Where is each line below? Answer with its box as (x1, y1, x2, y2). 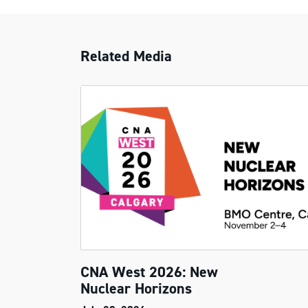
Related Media (80, 46, 172, 66)
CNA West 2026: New (80, 262, 218, 282)
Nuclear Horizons (80, 278, 192, 298)
